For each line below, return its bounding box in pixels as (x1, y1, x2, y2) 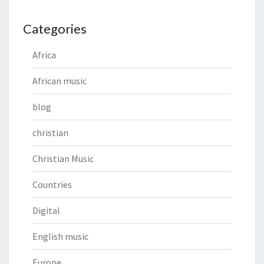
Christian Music (32, 152, 94, 164)
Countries (32, 178, 72, 190)
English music (32, 230, 88, 242)
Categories (23, 20, 87, 37)
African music (32, 74, 87, 87)
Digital (32, 204, 60, 216)
